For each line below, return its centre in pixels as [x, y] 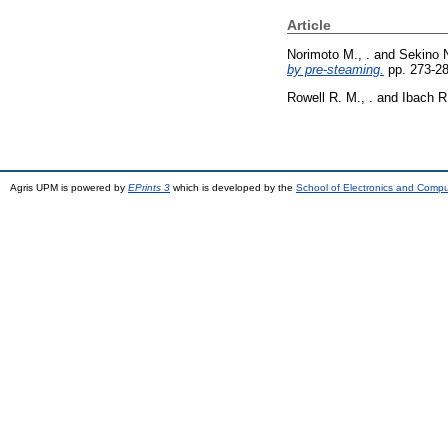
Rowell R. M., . [330, 97]
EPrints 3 [149, 187]
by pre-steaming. [335, 69]
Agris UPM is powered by [69, 187]
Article [309, 25]
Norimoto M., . [328, 54]
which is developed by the [233, 187]
